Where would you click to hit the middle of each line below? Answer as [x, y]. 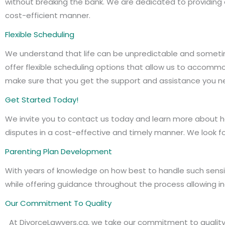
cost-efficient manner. [48, 15]
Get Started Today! [42, 100]
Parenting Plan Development [59, 151]
